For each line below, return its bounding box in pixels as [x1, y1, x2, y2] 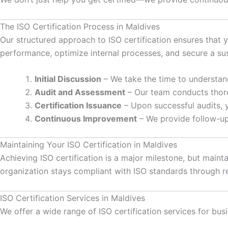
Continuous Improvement [35, 113, 137, 124]
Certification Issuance [35, 100, 122, 111]
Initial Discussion [35, 74, 101, 84]
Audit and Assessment [35, 87, 125, 98]
